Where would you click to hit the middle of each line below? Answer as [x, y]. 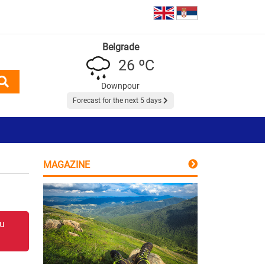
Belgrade [120, 47]
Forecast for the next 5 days [118, 100]
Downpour [120, 85]
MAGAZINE [67, 164]
